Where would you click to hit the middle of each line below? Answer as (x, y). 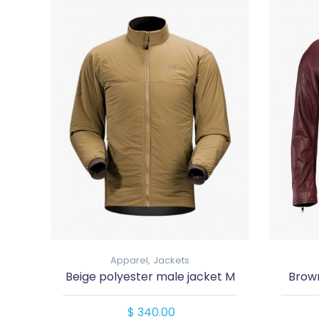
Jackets (172, 260)
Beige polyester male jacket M (150, 276)
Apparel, (131, 260)
